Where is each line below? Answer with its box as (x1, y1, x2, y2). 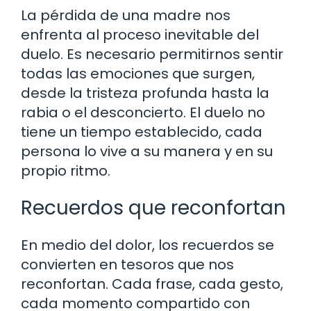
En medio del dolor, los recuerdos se (21, 235, 274, 255)
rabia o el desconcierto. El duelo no (21, 102, 265, 122)
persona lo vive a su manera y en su (21, 141, 273, 161)
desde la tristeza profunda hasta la (21, 83, 269, 103)
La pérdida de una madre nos (21, 5, 230, 25)
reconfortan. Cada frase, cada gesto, (21, 274, 283, 294)
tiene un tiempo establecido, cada (21, 121, 262, 142)
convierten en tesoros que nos (21, 254, 234, 274)
